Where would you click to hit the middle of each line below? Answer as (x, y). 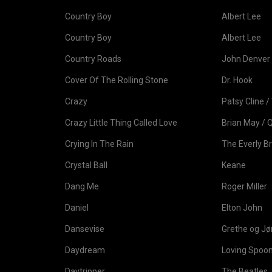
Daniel (77, 208)
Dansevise (85, 229)
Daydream (85, 250)
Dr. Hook (237, 80)
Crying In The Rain (99, 144)
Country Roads (93, 59)
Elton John (242, 208)
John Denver (246, 59)
